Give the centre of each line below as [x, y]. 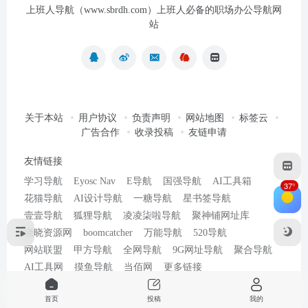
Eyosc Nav [95, 181]
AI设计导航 [98, 198]
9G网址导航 [198, 250]
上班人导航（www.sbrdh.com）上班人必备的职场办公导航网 [154, 10]
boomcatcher [108, 233]
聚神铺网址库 [221, 216]
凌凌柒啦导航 [152, 216]
